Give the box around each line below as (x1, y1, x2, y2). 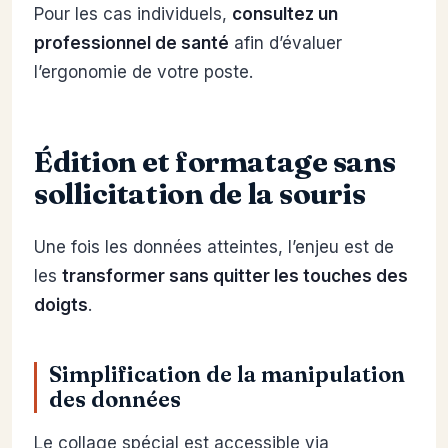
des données (49, 386, 181, 414)
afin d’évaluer (229, 33, 342, 54)
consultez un (232, 4, 338, 25)
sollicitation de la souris (34, 175, 366, 212)
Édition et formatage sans (34, 143, 397, 180)
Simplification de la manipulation (49, 361, 405, 389)
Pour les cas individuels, (34, 4, 232, 25)
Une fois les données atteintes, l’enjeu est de (34, 237, 394, 258)
